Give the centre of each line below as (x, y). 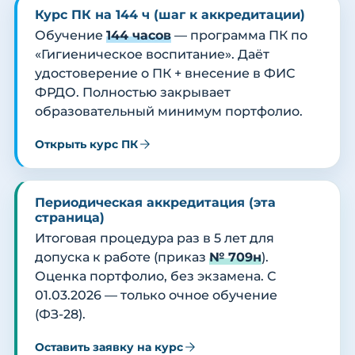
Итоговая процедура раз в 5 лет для (155, 239)
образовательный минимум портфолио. (169, 112)
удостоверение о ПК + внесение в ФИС (165, 74)
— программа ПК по (239, 36)
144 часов (139, 36)
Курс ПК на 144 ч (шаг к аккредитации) (170, 15)
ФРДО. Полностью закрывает (133, 93)
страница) (70, 218)
